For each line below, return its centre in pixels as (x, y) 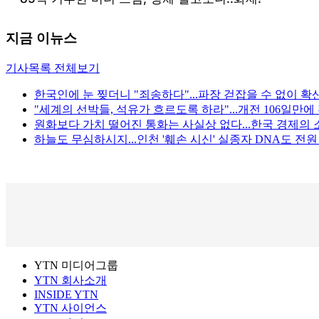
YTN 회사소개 (70, 281)
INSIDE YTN (66, 295)
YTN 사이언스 (70, 308)
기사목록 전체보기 (53, 68)
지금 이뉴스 (41, 38)
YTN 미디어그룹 (76, 266)
